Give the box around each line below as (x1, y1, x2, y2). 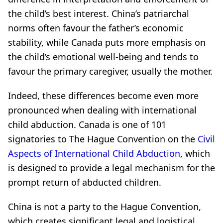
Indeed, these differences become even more (8, 90, 199, 102)
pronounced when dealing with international (8, 104, 197, 116)
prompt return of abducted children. (8, 176, 161, 188)
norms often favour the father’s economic (8, 22, 184, 34)
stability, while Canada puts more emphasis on (8, 36, 206, 48)
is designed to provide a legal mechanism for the (8, 162, 215, 174)
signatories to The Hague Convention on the (8, 133, 198, 145)
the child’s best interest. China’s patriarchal (8, 7, 189, 19)
